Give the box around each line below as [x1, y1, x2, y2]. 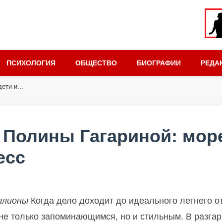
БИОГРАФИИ [137, 59, 181, 67]
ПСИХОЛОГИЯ [6, 59, 55, 67]
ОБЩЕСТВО [75, 59, 117, 67]
